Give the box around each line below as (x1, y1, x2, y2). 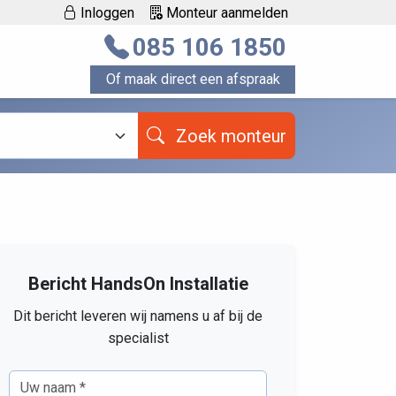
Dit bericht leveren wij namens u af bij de (13, 308, 263, 325)
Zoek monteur (221, 125, 286, 147)
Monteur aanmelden (163, 4, 288, 21)
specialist (107, 330, 169, 347)
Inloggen (77, 4, 134, 21)
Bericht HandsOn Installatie (27, 273, 248, 295)
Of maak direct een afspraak (105, 70, 280, 88)
